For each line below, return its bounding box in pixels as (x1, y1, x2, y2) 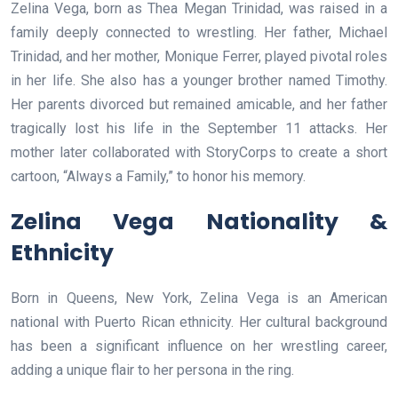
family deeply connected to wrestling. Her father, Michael (11, 24, 387, 41)
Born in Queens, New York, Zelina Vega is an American (11, 290, 387, 306)
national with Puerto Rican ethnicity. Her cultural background (11, 314, 387, 330)
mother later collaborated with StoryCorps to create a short (11, 144, 387, 161)
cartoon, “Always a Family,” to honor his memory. (11, 168, 306, 185)
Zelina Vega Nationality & (11, 206, 387, 237)
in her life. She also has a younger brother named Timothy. (11, 72, 387, 89)
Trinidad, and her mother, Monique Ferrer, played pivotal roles (11, 48, 387, 65)
